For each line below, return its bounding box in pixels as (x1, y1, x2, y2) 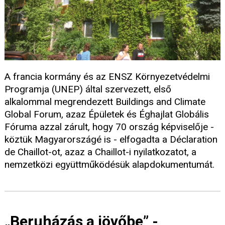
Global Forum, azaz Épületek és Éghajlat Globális (5, 108, 209, 121)
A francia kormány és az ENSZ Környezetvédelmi (5, 71, 210, 83)
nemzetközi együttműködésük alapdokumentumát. (5, 159, 214, 171)
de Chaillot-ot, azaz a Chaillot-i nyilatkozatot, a (5, 146, 196, 158)
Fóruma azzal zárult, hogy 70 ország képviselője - (5, 121, 214, 133)
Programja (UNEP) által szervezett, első (5, 83, 171, 95)
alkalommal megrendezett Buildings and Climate (5, 96, 205, 108)
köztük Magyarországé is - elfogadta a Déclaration (5, 134, 217, 146)
